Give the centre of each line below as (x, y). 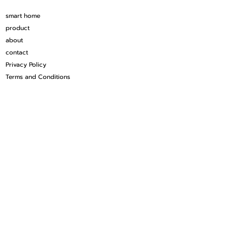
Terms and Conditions (38, 77)
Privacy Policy (26, 65)
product (18, 28)
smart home (23, 16)
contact (17, 52)
